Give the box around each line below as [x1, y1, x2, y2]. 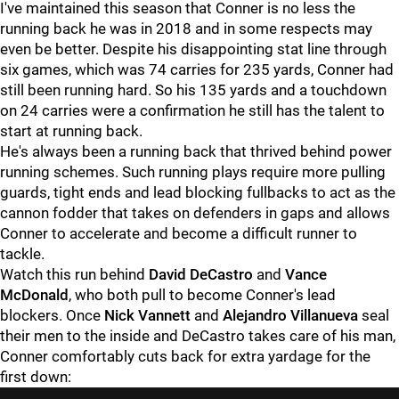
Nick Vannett [104, 306, 194, 324]
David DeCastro [149, 265, 256, 283]
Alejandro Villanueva [223, 306, 362, 324]
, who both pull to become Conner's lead [69, 286, 336, 304]
